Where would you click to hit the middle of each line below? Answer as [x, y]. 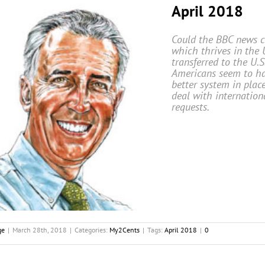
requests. [190, 107]
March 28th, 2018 [40, 230]
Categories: [92, 230]
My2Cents [125, 230]
